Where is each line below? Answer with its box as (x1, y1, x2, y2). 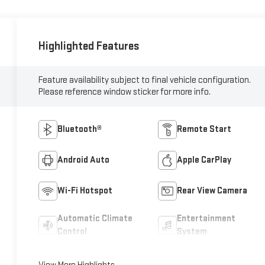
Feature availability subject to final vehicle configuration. (38, 75, 251, 86)
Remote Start (176, 124, 231, 135)
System (176, 226, 207, 238)
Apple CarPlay (176, 154, 231, 166)
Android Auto (57, 154, 110, 166)
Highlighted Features (38, 38, 140, 53)
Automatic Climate (57, 213, 133, 225)
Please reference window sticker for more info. (38, 86, 211, 98)
